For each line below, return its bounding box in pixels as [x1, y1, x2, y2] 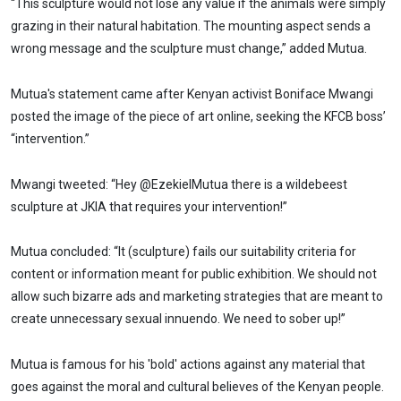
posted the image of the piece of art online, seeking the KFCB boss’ [11, 108, 386, 124]
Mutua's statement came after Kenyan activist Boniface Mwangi [11, 86, 373, 101]
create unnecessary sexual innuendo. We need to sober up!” [11, 311, 348, 327]
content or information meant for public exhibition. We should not [11, 267, 377, 282]
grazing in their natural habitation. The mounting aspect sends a [11, 18, 371, 33]
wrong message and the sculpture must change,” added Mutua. [11, 40, 367, 55]
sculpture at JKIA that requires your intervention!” [11, 199, 287, 214]
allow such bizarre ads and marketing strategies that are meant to [11, 289, 383, 304]
